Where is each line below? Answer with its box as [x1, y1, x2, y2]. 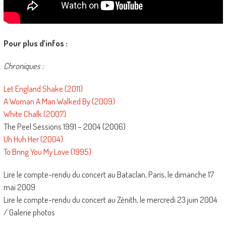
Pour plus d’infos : [3, 38, 68, 48]
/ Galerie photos [3, 207, 55, 217]
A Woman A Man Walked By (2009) [3, 96, 115, 106]
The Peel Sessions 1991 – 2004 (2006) [3, 121, 126, 132]
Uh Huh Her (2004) [3, 134, 63, 144]
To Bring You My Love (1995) [3, 146, 91, 157]
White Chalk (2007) [3, 108, 66, 119]
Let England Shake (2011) [3, 83, 83, 94]
